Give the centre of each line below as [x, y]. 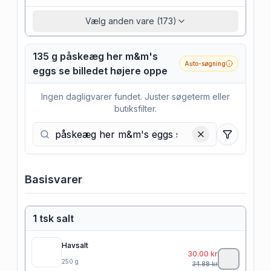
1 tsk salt [53, 218]
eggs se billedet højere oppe [100, 70]
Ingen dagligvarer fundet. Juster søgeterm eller [135, 96]
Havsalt [75, 245]
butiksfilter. [135, 108]
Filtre [237, 139]
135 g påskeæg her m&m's [95, 56]
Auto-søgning [205, 63]
